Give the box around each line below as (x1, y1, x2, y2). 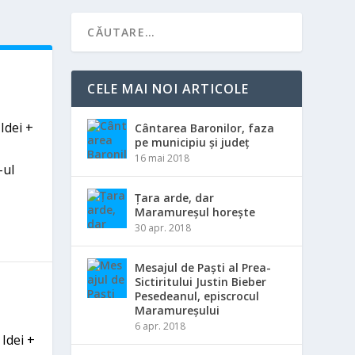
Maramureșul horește (135, 204, 256, 219)
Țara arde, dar (135, 190, 215, 205)
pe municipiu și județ (135, 135, 250, 150)
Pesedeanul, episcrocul (135, 288, 260, 303)
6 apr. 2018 (135, 319, 186, 333)
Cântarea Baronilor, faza (135, 120, 275, 136)
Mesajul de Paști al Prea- (135, 260, 272, 275)
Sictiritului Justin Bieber (135, 274, 267, 289)
